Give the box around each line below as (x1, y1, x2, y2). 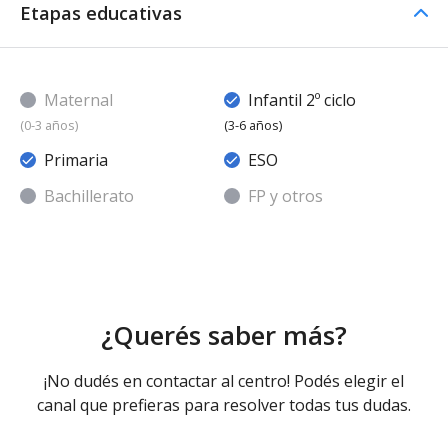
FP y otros (248, 184, 323, 207)
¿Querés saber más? (101, 316, 347, 353)
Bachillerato (44, 184, 134, 207)
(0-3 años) (20, 115, 78, 134)
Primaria (44, 148, 108, 171)
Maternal (44, 88, 113, 111)
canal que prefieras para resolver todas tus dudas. (37, 393, 411, 416)
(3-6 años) (224, 115, 282, 134)
